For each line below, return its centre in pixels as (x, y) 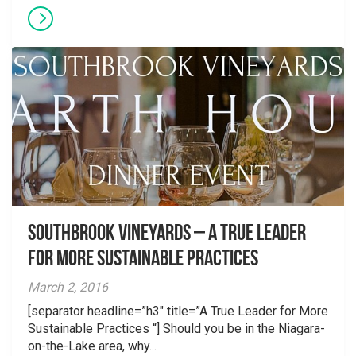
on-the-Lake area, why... (92, 346)
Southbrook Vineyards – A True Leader (167, 234)
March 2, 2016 (68, 287)
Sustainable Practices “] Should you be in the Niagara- (176, 329)
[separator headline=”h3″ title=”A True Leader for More (178, 311)
